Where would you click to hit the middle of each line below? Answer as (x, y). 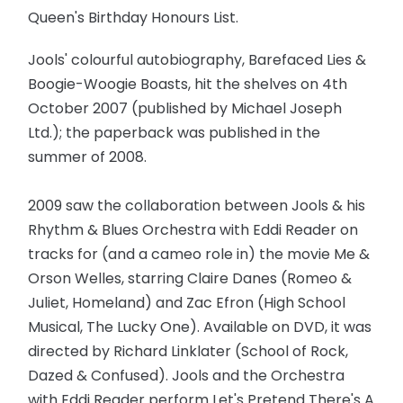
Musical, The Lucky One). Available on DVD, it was (200, 327)
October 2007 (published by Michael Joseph (185, 109)
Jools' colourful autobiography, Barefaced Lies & (197, 60)
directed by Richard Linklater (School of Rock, (188, 352)
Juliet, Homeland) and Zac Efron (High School (187, 303)
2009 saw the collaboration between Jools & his (197, 206)
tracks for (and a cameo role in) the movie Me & (199, 255)
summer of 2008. (88, 157)
